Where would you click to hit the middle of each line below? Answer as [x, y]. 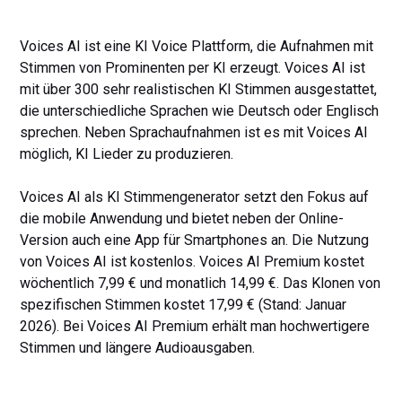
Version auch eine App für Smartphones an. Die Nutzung [195, 240]
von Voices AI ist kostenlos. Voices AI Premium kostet [192, 262]
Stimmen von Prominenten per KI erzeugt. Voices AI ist [193, 68]
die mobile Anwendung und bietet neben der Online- [182, 218]
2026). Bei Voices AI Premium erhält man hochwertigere [195, 326]
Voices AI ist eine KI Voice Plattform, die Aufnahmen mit [197, 46]
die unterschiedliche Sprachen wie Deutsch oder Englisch [200, 111]
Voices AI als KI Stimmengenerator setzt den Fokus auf [195, 197]
